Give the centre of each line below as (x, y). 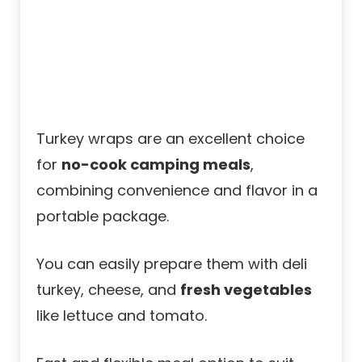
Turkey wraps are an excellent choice (170, 138)
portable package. (103, 216)
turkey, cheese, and (108, 289)
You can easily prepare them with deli (172, 263)
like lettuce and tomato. (122, 315)
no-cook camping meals (156, 164)
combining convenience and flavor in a (177, 190)
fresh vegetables (246, 289)
